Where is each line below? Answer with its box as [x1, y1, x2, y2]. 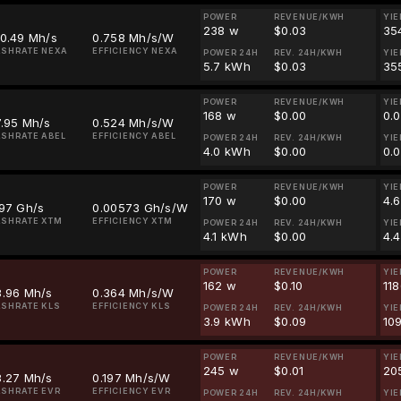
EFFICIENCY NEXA [92, 46, 178, 55]
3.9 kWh [202, 314, 251, 328]
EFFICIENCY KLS [92, 301, 171, 311]
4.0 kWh [202, 144, 251, 158]
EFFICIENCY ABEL [92, 131, 176, 141]
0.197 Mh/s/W [92, 371, 171, 385]
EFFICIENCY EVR [92, 386, 171, 396]
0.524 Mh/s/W [92, 115, 175, 130]
